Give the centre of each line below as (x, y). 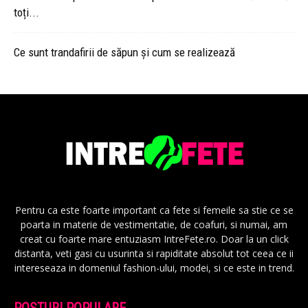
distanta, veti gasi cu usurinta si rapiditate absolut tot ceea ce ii (154, 253)
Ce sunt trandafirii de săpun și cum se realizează (124, 52)
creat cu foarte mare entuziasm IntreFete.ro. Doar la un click (154, 239)
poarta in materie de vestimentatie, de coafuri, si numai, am (154, 224)
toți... (26, 12)
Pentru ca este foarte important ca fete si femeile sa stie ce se (154, 210)
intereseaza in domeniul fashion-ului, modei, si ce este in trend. (154, 268)
